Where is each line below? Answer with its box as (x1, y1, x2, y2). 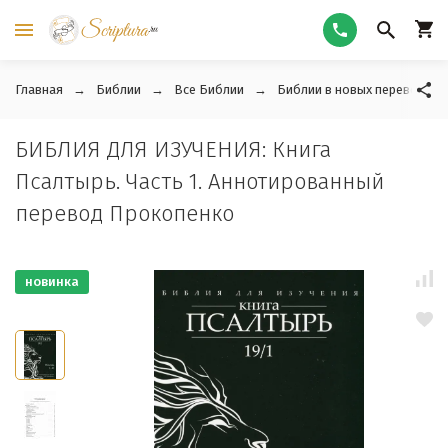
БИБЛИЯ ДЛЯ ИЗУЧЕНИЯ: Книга (15, 136, 331, 163)
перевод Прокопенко (15, 200, 234, 227)
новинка (25, 274, 79, 289)
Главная (15, 82, 63, 97)
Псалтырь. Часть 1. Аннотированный (15, 168, 384, 195)
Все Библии (174, 82, 244, 97)
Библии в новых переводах (277, 82, 439, 97)
